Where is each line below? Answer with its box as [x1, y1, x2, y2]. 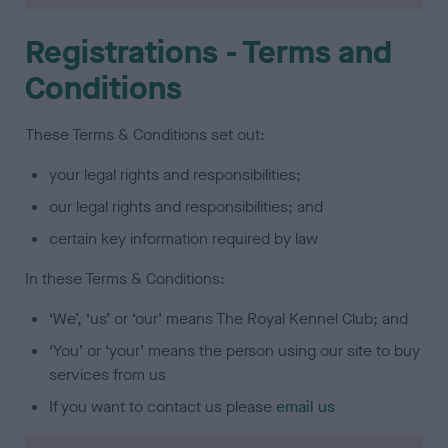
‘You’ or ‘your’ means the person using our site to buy [49, 340, 421, 362]
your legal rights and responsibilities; [49, 164, 302, 186]
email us [276, 396, 336, 418]
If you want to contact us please [49, 396, 277, 418]
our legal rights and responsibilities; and [49, 196, 324, 218]
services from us [49, 364, 167, 386]
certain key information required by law [49, 228, 319, 250]
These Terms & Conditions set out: [25, 124, 266, 146]
